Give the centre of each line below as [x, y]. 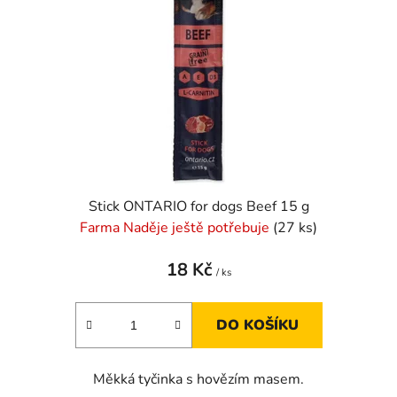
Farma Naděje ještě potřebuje [176, 227]
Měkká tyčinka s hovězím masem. [198, 379]
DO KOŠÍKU [257, 325]
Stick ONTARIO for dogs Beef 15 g [198, 206]
